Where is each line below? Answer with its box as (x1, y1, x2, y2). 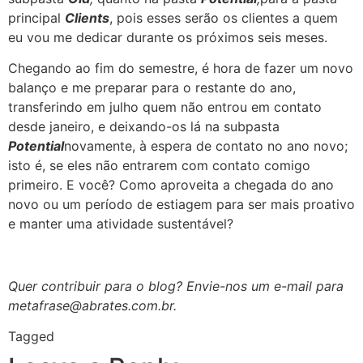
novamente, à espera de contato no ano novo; (64, 137, 348, 154)
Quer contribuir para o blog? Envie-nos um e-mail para (8, 277, 344, 294)
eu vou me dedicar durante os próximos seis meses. (8, 28, 327, 45)
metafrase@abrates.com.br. (8, 297, 177, 314)
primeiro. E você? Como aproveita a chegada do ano (8, 176, 334, 193)
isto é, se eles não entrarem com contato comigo (8, 156, 310, 173)
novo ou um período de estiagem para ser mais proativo (8, 195, 355, 212)
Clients (65, 9, 109, 26)
